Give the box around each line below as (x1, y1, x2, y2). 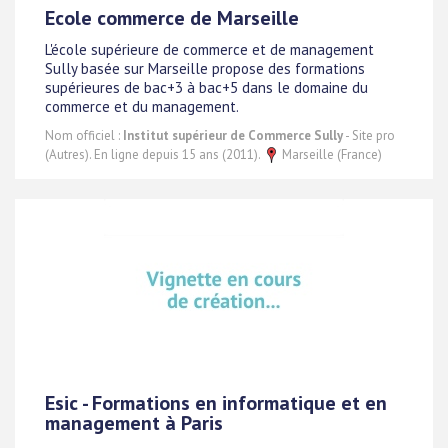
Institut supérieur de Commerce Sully (123, 126, 343, 144)
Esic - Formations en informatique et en (45, 389, 387, 416)
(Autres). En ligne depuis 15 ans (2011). (45, 145, 263, 163)
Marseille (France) (279, 145, 382, 163)
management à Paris (45, 409, 223, 436)
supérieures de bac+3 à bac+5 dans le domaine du (45, 77, 368, 97)
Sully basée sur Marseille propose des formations (45, 58, 365, 78)
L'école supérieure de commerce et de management (45, 39, 374, 59)
